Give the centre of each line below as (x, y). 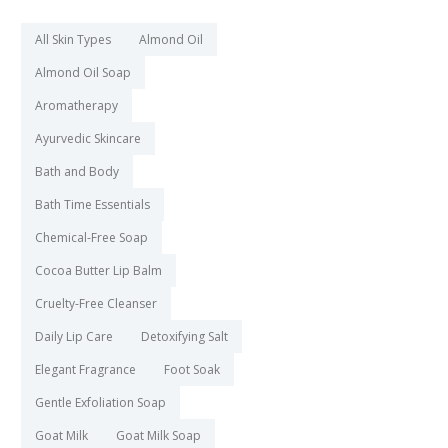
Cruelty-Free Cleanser (96, 304)
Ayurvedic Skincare (88, 139)
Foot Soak (192, 370)
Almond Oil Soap (83, 73)
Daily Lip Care (74, 337)
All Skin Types (73, 40)
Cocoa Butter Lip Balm (98, 271)
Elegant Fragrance (85, 370)
